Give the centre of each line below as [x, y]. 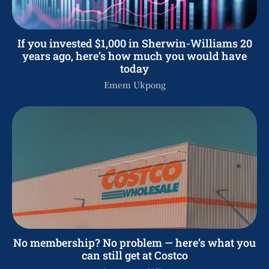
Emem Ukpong [134, 84]
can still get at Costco [134, 255]
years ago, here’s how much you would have [134, 56]
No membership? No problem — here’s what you [134, 242]
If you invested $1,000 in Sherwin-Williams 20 [134, 43]
